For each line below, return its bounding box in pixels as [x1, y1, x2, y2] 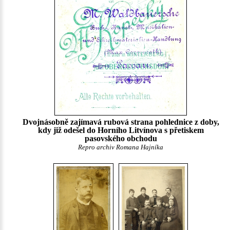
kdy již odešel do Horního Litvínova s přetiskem [37, 126, 204, 135]
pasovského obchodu [84, 134, 157, 143]
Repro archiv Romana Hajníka [78, 144, 163, 151]
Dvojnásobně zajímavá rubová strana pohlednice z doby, [22, 118, 219, 127]
